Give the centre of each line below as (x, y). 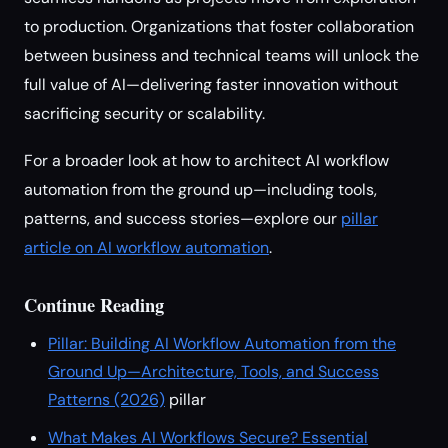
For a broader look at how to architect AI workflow (206, 160)
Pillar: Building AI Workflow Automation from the (222, 343)
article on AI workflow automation (146, 247)
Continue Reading (94, 304)
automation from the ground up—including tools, (200, 189)
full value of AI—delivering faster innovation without (211, 84)
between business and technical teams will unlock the (221, 55)
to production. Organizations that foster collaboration (219, 26)
